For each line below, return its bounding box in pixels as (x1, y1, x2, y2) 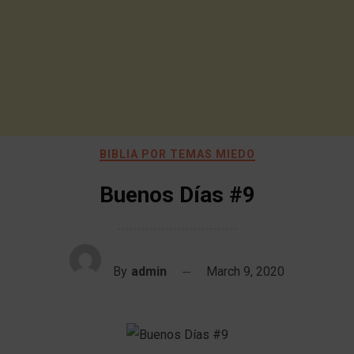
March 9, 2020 (206, 264, 284, 279)
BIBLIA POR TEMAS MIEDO (99, 148, 255, 160)
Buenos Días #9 (99, 182, 255, 208)
